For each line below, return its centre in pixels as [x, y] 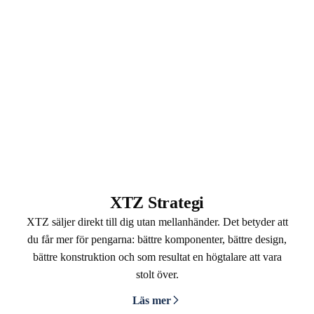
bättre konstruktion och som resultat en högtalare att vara [157, 257]
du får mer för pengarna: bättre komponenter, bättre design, [157, 239]
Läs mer [151, 300]
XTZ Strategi [157, 203]
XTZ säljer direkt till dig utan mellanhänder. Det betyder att [157, 222]
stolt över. [157, 274]
